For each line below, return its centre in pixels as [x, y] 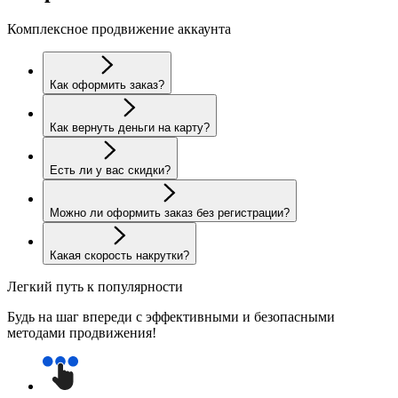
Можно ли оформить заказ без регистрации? [170, 212]
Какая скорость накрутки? [119, 255]
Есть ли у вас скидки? [110, 170]
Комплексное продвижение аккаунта [119, 28]
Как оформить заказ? [107, 84]
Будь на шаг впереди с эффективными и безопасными [171, 316]
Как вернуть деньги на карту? [130, 127]
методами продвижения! [82, 332]
